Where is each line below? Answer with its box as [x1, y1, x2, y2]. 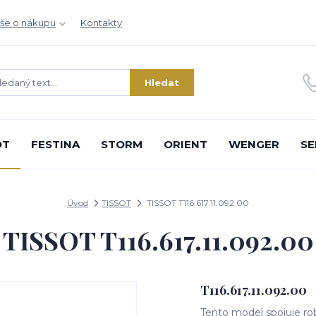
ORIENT [163, 138, 207, 151]
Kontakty [80, 17, 122, 28]
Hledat [145, 76, 179, 88]
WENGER [228, 138, 279, 151]
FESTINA [30, 138, 80, 151]
